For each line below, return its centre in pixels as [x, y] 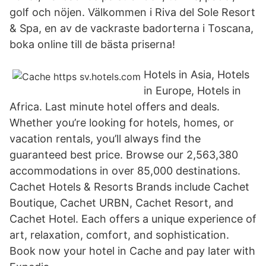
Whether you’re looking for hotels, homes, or [122, 123]
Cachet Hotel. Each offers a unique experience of [133, 219]
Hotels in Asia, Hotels [197, 75]
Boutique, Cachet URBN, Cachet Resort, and [121, 203]
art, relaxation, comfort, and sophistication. [119, 235]
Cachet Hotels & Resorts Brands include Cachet [129, 187]
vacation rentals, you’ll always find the [105, 139]
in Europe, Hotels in [192, 91]
